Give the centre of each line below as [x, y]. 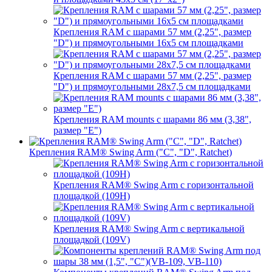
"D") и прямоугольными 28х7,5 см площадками [152, 87]
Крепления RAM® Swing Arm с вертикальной [149, 229]
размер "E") [77, 130]
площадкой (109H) [92, 196]
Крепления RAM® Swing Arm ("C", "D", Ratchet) [131, 152]
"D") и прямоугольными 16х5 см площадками [148, 43]
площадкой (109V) [92, 240]
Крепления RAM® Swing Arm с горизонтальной [154, 185]
